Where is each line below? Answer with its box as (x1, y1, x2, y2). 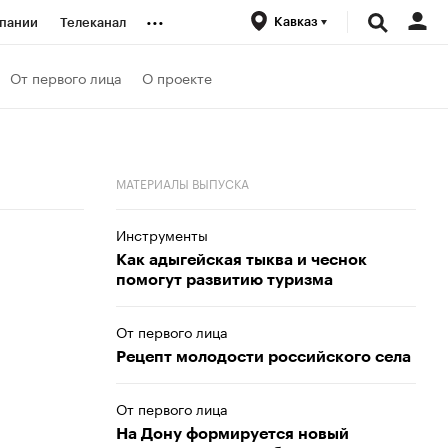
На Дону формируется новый (116, 426, 349, 442)
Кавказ (274, 15, 321, 28)
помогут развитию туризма (116, 272, 333, 288)
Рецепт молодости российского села (116, 349, 411, 365)
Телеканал (60, 16, 126, 29)
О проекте (142, 65, 212, 88)
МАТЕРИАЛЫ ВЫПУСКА (116, 173, 249, 192)
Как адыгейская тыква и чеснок (116, 252, 367, 268)
